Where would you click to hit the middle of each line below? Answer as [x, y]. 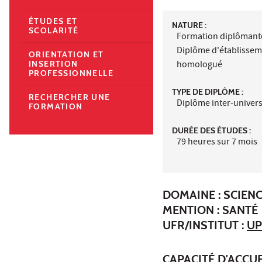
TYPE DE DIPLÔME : [208, 92]
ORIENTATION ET [66, 54]
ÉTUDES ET [53, 21]
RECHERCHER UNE [70, 97]
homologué [199, 65]
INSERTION [54, 63]
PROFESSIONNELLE [71, 73]
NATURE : [189, 25]
